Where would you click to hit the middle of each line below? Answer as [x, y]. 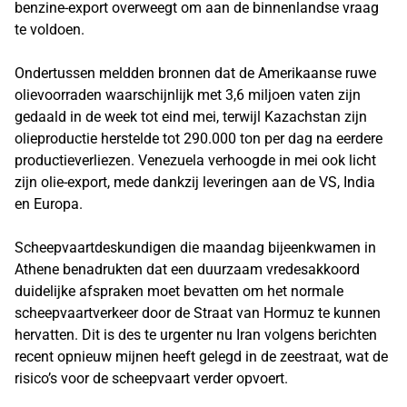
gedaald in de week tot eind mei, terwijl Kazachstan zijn [191, 117]
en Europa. [49, 204]
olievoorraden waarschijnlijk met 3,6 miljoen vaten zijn [188, 95]
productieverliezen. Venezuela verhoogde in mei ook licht [195, 160]
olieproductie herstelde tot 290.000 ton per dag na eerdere [199, 139]
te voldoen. [50, 30]
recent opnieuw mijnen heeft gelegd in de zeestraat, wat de [201, 357]
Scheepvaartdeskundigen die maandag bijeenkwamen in [195, 248]
